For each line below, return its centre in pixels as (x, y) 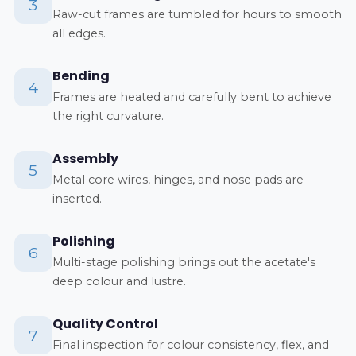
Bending (81, 75)
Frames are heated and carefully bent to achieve (192, 97)
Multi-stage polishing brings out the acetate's (184, 262)
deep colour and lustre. (119, 281)
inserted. (77, 198)
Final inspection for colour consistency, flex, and (190, 344)
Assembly (85, 158)
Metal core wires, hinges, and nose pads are (178, 179)
